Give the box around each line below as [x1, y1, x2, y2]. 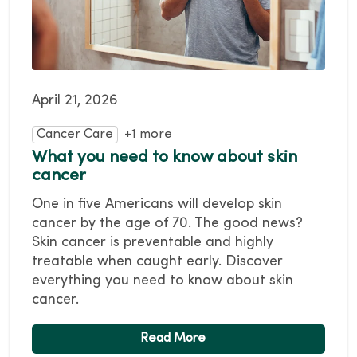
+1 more [124, 127, 173, 141]
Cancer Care [37, 127, 113, 141]
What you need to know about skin [32, 149, 297, 166]
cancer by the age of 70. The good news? [32, 216, 303, 230]
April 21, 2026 [32, 93, 118, 108]
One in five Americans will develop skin [32, 197, 282, 211]
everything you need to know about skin [32, 273, 293, 288]
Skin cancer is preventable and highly [32, 235, 273, 249]
